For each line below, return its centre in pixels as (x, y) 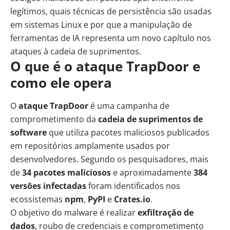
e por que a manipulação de (137, 24)
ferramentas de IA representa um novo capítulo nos (111, 38)
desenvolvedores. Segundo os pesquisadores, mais (109, 159)
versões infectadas (48, 186)
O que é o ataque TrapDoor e (105, 66)
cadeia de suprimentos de (150, 119)
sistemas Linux (53, 24)
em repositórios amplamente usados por (90, 146)
